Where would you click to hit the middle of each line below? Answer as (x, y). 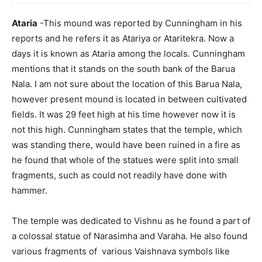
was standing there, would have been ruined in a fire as (126, 145)
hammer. (30, 191)
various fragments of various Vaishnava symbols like (121, 251)
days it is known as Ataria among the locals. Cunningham (128, 54)
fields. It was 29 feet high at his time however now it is (124, 115)
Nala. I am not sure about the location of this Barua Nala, (127, 84)
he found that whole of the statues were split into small (125, 160)
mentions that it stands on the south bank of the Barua (123, 69)
